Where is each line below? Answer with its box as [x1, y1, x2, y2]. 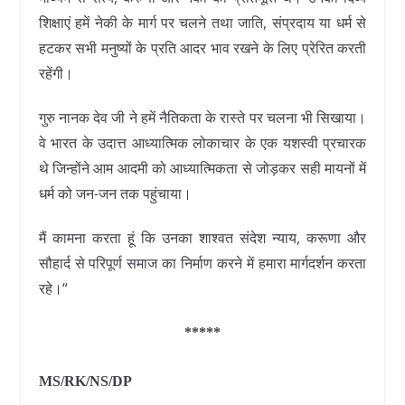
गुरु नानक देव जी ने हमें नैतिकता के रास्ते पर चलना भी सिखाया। [38, 108, 367, 128]
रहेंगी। [38, 63, 73, 84]
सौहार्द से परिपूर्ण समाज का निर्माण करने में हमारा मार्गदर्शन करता [38, 253, 367, 274]
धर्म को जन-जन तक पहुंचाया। [38, 184, 192, 204]
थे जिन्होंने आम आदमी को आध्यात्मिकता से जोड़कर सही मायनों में [38, 158, 367, 179]
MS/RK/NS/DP [38, 373, 132, 390]
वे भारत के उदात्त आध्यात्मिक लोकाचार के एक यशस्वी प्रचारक [38, 133, 367, 154]
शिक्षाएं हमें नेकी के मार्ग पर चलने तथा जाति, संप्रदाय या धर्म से [38, 13, 367, 33]
